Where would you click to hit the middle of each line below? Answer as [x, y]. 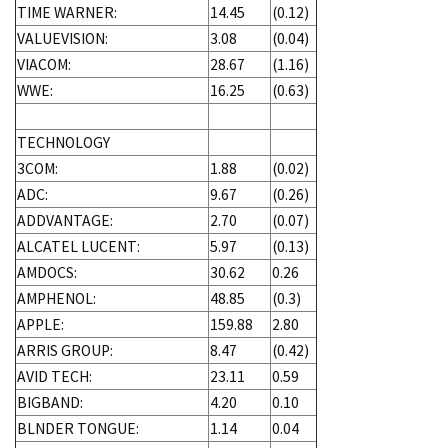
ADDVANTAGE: [65, 220]
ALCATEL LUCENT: [78, 246]
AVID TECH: [54, 376]
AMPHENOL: [56, 298]
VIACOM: [44, 64]
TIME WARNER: [67, 12]
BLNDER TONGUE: [78, 428]
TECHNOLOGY [63, 142]
